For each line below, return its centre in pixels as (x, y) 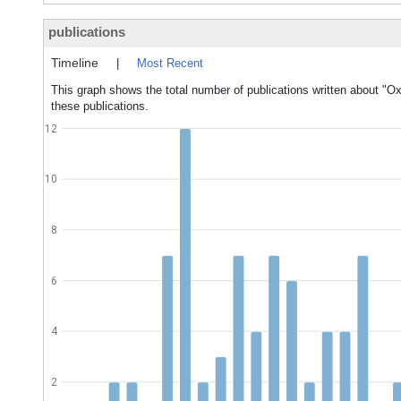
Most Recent (170, 63)
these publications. (100, 106)
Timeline (75, 63)
